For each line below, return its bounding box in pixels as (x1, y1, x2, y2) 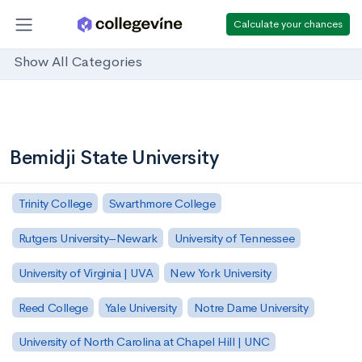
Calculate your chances (234, 16, 343, 31)
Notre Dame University (193, 299, 309, 315)
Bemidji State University (10, 145, 219, 170)
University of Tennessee (174, 229, 295, 246)
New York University (170, 264, 271, 280)
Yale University (104, 299, 177, 315)
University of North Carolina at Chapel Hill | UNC (18, 334, 270, 350)
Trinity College (18, 195, 92, 211)
